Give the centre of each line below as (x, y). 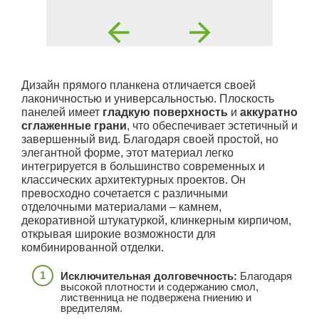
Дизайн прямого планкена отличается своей (138, 85)
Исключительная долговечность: (149, 276)
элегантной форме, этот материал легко (127, 152)
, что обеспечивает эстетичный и (212, 125)
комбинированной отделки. (93, 247)
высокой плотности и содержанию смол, (159, 286)
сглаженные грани (74, 125)
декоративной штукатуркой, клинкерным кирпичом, (156, 220)
